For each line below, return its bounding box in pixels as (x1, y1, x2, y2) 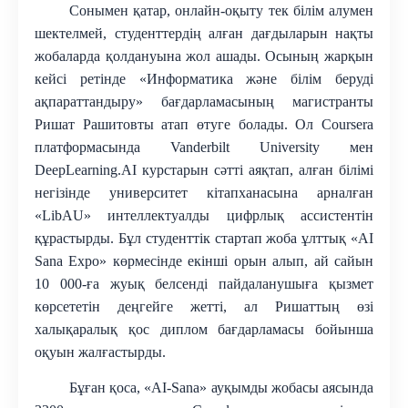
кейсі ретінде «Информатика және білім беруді (35, 71, 373, 87)
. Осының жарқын (256, 48, 374, 64)
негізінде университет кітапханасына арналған (35, 185, 373, 200)
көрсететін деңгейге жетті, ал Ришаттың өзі (35, 299, 373, 314)
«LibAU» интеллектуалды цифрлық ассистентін (35, 208, 373, 223)
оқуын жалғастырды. (35, 344, 166, 360)
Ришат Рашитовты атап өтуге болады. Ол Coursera (35, 117, 373, 132)
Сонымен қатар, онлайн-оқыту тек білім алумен (68, 3, 373, 18)
